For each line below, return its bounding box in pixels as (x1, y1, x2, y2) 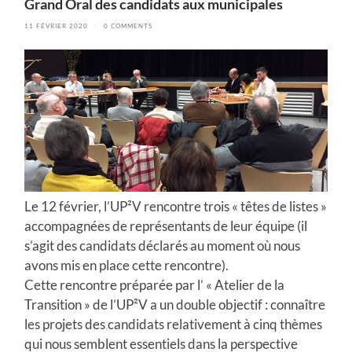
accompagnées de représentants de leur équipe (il (24, 217, 308, 234)
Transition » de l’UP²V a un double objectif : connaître (24, 295, 326, 313)
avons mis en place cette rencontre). (24, 256, 229, 273)
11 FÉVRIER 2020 (24, 21, 89, 30)
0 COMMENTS (104, 21, 153, 30)
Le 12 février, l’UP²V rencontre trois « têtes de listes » (24, 197, 328, 214)
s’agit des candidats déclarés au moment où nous (24, 236, 301, 254)
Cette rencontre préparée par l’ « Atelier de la (24, 276, 285, 293)
